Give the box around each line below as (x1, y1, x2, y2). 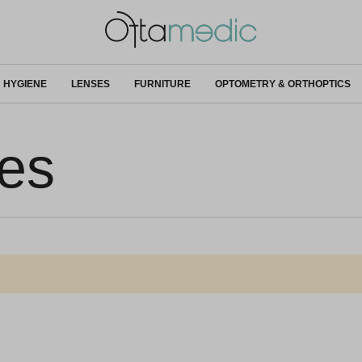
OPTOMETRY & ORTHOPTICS (214, 78, 351, 90)
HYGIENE (2, 78, 47, 90)
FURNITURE (133, 78, 191, 90)
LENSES (70, 78, 110, 90)
